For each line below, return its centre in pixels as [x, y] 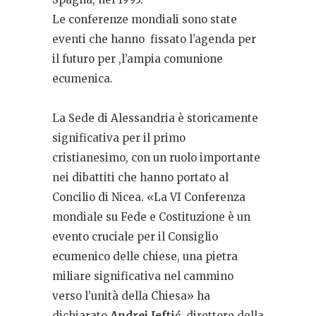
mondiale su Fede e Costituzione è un [151, 217]
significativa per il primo [119, 138]
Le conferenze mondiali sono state [145, 20]
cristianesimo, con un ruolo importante [156, 158]
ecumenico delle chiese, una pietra [145, 257]
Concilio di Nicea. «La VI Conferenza [149, 197]
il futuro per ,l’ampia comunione [138, 59]
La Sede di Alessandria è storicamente [155, 119]
